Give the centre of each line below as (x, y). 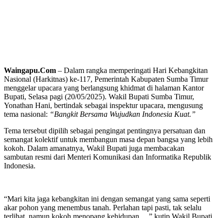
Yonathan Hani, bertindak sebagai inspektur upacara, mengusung (103, 105)
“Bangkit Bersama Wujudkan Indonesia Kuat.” (123, 114)
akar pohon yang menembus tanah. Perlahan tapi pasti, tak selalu (103, 207)
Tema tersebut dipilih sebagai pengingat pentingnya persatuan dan (105, 130)
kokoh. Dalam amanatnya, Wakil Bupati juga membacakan (94, 148)
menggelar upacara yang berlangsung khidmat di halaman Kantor (104, 88)
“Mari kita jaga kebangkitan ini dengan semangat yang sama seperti (107, 199)
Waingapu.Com (30, 70)
